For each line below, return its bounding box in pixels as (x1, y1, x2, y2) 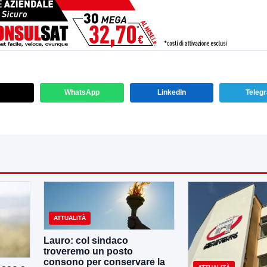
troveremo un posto (44, 246, 133, 257)
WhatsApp (64, 88, 100, 97)
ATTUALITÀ (54, 215, 86, 222)
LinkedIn (157, 88, 186, 97)
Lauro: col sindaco (44, 235, 128, 246)
